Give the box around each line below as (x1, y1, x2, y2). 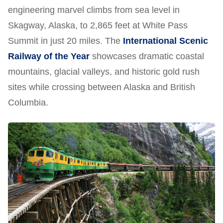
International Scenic (123, 35, 208, 46)
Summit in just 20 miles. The (8, 35, 123, 46)
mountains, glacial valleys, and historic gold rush (8, 66, 200, 77)
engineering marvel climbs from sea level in (8, 4, 180, 15)
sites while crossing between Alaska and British (8, 82, 195, 92)
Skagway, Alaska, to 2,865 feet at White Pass (8, 20, 188, 30)
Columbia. (8, 97, 48, 108)
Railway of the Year (8, 51, 90, 61)
